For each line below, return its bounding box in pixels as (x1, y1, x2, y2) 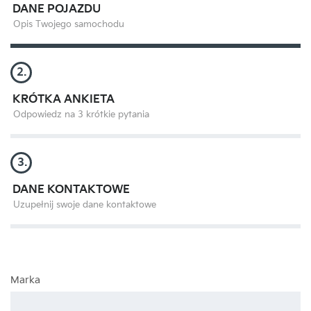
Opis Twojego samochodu (13, 19, 124, 31)
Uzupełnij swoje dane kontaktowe (13, 199, 156, 211)
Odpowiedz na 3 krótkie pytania (13, 109, 149, 121)
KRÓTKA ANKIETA (12, 93, 115, 107)
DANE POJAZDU (12, 3, 101, 17)
